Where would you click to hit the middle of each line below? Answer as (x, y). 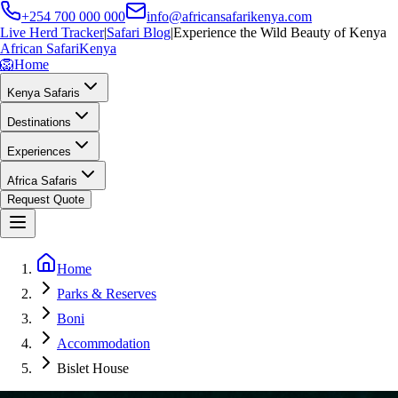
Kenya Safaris (44, 93)
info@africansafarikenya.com (229, 16)
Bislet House (93, 368)
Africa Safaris (42, 181)
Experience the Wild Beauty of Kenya (280, 32)
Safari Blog (139, 32)
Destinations (39, 122)
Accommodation (103, 343)
